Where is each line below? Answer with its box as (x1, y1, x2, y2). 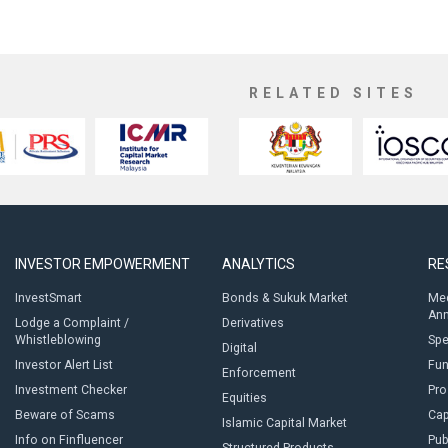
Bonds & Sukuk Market (221, 291, 348, 305)
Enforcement (221, 366, 296, 380)
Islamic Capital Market (221, 416, 347, 430)
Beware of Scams (15, 408, 115, 422)
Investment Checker (15, 383, 127, 397)
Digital (221, 341, 257, 355)
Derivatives (221, 316, 284, 330)
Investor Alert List (15, 358, 113, 372)
